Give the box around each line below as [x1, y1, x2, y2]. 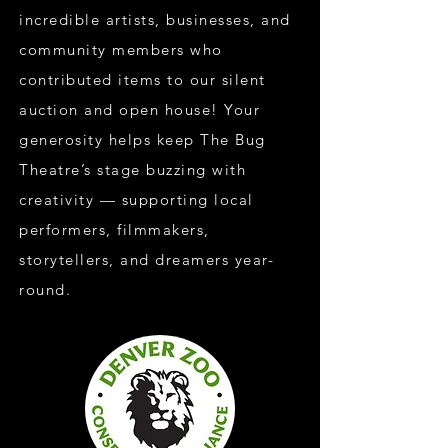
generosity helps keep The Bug [19, 130, 266, 149]
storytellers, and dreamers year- [19, 250, 274, 269]
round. [19, 280, 71, 299]
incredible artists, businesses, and [19, 10, 291, 29]
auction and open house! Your [19, 100, 260, 119]
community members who [19, 40, 223, 59]
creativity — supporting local [19, 190, 254, 209]
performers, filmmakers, [19, 220, 210, 239]
